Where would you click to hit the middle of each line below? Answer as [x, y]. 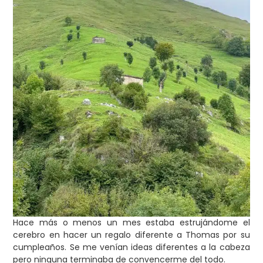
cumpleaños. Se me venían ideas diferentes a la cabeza [131, 247]
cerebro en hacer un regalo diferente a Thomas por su [131, 235]
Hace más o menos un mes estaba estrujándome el [131, 223]
